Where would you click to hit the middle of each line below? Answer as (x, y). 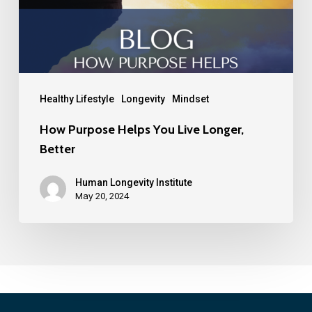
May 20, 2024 (102, 195)
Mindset (190, 99)
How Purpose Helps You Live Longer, (141, 129)
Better (57, 149)
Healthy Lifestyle (77, 99)
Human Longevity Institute (133, 182)
